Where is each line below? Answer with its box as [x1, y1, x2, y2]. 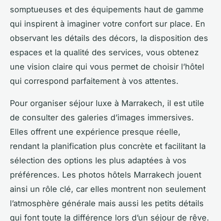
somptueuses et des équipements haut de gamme [10, 4, 204, 14]
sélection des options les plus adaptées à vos [10, 155, 186, 165]
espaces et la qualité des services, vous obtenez [10, 47, 199, 57]
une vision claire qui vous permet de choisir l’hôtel [10, 61, 204, 72]
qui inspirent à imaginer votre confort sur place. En [10, 18, 205, 29]
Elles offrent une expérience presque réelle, [10, 126, 181, 137]
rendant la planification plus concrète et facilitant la [10, 141, 206, 151]
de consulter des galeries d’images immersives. [10, 112, 194, 122]
